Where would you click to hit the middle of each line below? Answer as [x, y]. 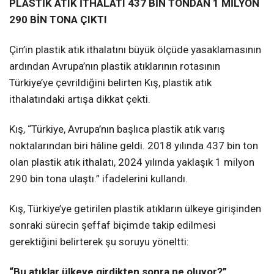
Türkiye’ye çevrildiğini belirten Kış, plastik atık [110, 82]
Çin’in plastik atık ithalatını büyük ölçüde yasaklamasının [135, 49]
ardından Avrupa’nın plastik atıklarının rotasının [115, 66]
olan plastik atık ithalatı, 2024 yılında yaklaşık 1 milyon [132, 162]
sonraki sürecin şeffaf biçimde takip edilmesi [113, 225]
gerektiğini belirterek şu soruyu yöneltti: [99, 241]
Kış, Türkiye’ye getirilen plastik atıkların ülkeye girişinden [135, 208]
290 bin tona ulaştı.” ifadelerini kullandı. [98, 178]
